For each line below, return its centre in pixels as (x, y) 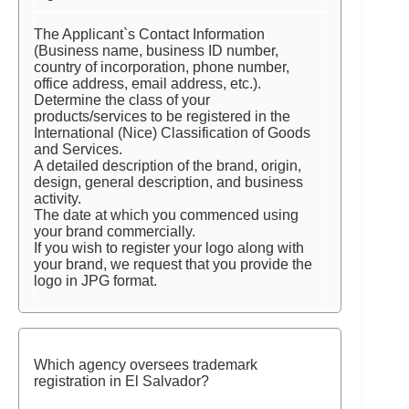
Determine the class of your (122, 100)
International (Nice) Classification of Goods (172, 133)
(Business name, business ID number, (156, 51)
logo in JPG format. (95, 281)
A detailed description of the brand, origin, (168, 166)
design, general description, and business (168, 182)
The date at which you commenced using (166, 215)
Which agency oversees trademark (146, 365)
